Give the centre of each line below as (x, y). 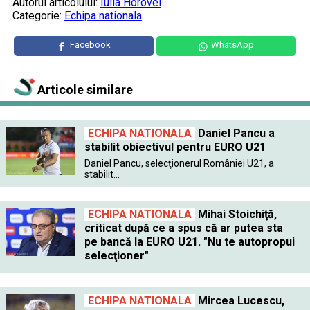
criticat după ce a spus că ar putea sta (183, 228)
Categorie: (38, 15)
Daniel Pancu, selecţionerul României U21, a (179, 163)
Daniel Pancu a (235, 133)
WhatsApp (233, 44)
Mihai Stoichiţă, (236, 214)
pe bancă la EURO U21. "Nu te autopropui (189, 241)
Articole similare (84, 89)
